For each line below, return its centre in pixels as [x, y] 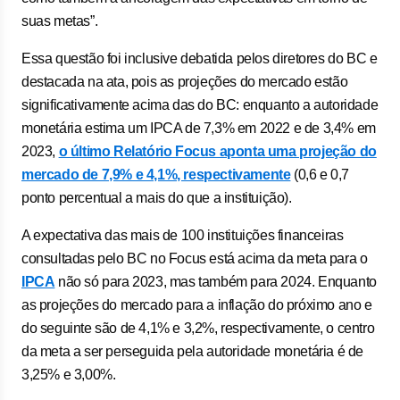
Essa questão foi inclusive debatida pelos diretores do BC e [200, 58]
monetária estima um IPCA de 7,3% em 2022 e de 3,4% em [199, 128]
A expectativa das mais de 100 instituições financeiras [183, 235]
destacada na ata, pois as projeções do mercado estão [185, 82]
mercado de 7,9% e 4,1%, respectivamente [156, 175]
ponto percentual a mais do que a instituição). [157, 198]
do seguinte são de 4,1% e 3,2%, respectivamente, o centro [198, 328]
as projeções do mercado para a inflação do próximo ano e [197, 305]
